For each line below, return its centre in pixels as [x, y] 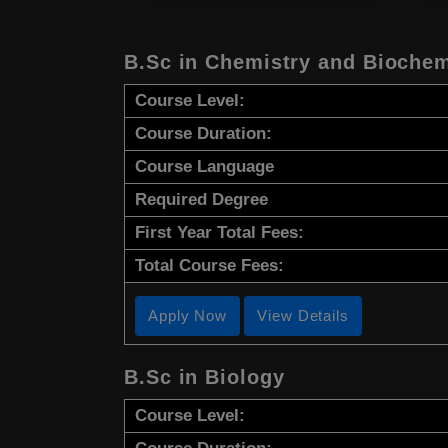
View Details [303, 316]
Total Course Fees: [209, 266]
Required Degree [201, 200]
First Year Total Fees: [219, 233]
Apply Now [188, 316]
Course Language [204, 167]
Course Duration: [203, 134]
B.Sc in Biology [204, 377]
